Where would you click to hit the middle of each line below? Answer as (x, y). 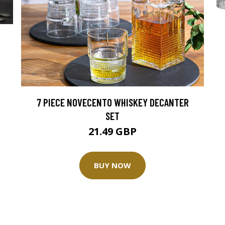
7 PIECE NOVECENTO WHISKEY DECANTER (113, 102)
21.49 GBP (113, 131)
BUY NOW (113, 165)
